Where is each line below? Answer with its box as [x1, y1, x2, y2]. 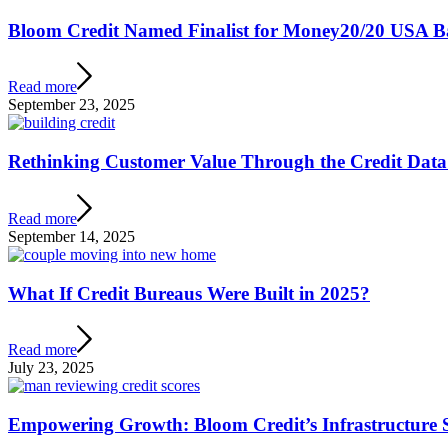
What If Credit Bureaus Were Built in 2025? [8, 282, 370, 304]
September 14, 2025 [8, 227, 135, 245]
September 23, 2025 [8, 96, 135, 114]
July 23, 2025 [8, 359, 94, 377]
